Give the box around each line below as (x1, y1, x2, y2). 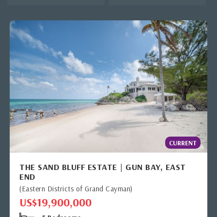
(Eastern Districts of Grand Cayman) (19, 184, 133, 193)
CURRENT (169, 138, 197, 147)
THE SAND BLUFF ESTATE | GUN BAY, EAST (19, 161, 186, 172)
